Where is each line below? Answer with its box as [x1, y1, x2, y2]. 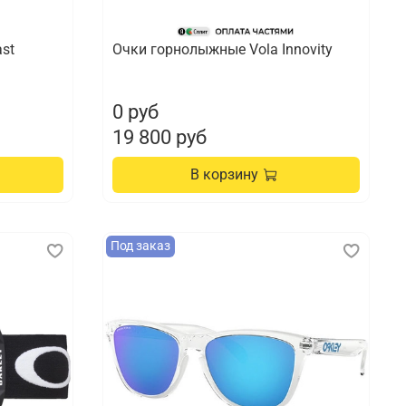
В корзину [190, 165, 259, 183]
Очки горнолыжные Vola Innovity [112, 40, 333, 58]
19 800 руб [112, 124, 208, 149]
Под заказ [111, 237, 171, 254]
